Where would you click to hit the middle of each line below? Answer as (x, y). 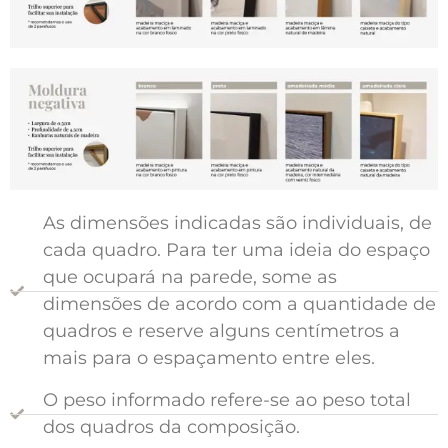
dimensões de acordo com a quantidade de (239, 304)
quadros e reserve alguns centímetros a (221, 331)
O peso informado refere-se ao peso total (226, 400)
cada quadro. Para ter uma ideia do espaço (236, 250)
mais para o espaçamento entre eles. (208, 358)
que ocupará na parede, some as (189, 277)
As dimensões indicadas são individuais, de (237, 223)
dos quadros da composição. (171, 427)
